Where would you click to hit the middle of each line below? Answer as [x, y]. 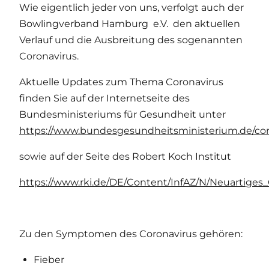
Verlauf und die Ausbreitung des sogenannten [131, 40]
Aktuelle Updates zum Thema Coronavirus [121, 82]
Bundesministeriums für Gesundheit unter [122, 115]
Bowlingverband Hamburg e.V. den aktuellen [130, 24]
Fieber [49, 260]
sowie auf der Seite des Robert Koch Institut [125, 157]
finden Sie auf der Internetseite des [104, 98]
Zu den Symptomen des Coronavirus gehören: [131, 234]
